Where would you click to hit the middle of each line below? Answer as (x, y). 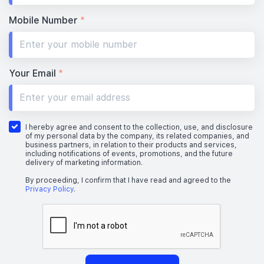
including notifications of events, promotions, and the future (129, 154)
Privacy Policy (49, 189)
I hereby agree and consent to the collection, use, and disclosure (139, 127)
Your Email (34, 73)
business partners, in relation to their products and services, (131, 145)
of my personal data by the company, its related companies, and (137, 136)
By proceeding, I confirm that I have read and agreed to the (128, 180)
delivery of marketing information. (84, 162)
